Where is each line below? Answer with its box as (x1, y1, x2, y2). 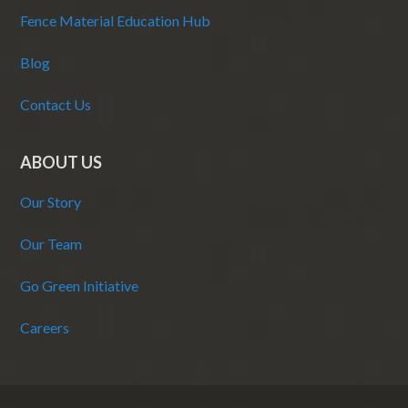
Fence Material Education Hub (20, 12, 211, 30)
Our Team (20, 235, 83, 253)
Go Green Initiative (20, 277, 139, 295)
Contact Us (20, 96, 92, 114)
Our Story (20, 193, 82, 211)
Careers (20, 319, 70, 337)
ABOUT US (20, 152, 103, 173)
